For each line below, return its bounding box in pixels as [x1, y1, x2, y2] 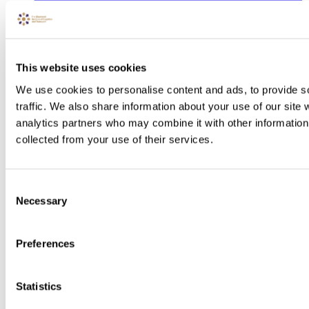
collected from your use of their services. [16, 133, 213, 145]
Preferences [16, 237, 75, 249]
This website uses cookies [16, 61, 147, 74]
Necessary [16, 195, 67, 206]
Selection [5, 197, 47, 209]
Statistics [16, 280, 61, 292]
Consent [5, 181, 43, 192]
